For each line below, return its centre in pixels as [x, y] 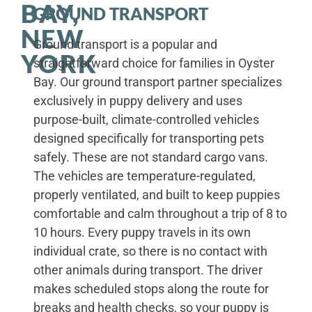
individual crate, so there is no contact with [150, 251]
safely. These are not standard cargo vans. [150, 157]
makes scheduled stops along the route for [151, 289]
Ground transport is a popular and [125, 45]
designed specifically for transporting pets [148, 139]
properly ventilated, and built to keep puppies [156, 195]
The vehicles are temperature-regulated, [144, 176]
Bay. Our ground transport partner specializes [157, 82]
